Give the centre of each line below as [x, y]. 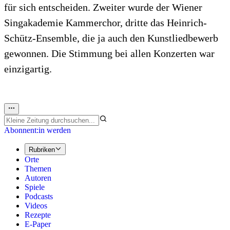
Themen [38, 168]
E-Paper [38, 224]
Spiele [35, 187]
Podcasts [39, 196]
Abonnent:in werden [37, 130]
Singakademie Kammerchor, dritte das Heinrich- [106, 23]
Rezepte [38, 215]
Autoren [38, 178]
